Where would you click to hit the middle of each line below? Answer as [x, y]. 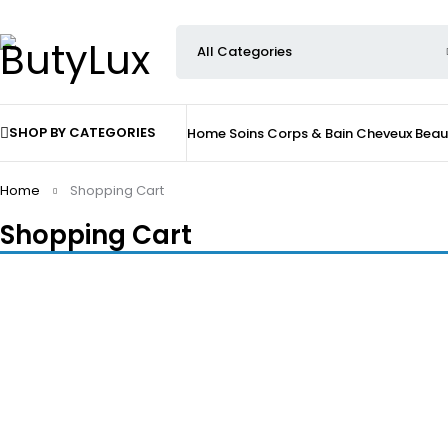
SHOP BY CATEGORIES [82, 132]
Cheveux [384, 133]
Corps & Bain [310, 133]
